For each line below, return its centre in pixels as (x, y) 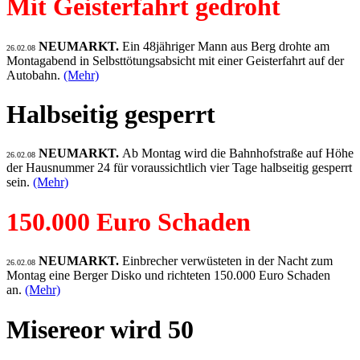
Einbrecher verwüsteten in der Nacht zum (227, 261)
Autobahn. (35, 75)
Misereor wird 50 (100, 329)
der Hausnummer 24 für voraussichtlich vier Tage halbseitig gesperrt (179, 168)
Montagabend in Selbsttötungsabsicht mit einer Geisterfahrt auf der (175, 60)
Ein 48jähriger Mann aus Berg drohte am (226, 46)
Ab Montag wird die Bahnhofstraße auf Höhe (238, 153)
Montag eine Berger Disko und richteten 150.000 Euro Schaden (168, 276)
